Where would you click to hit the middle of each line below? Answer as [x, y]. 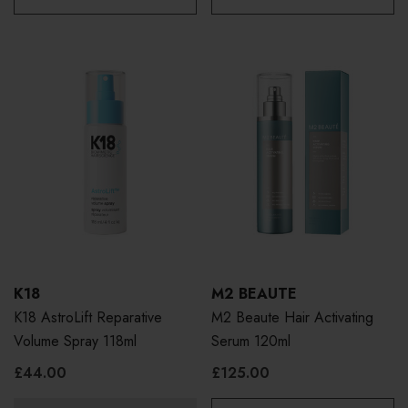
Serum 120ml [251, 341]
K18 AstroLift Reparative [88, 317]
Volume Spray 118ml [75, 341]
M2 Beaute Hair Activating [292, 317]
